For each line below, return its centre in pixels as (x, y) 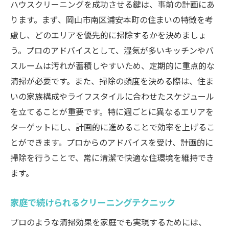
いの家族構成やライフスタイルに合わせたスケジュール (112, 96)
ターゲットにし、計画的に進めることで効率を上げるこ (112, 127)
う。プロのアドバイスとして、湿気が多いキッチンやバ (112, 50)
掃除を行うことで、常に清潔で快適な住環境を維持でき (112, 157)
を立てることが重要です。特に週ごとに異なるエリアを (112, 111)
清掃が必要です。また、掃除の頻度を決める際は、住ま (112, 81)
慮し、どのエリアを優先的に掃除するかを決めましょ (108, 35)
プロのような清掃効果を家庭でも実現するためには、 (108, 222)
